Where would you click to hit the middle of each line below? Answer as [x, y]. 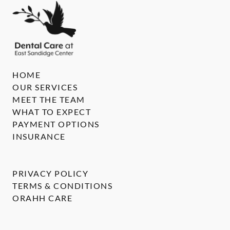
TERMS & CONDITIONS [62, 186]
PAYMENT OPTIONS [56, 124]
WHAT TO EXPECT [52, 112]
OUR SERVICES [45, 87]
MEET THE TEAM [49, 100]
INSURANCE [39, 137]
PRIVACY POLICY [50, 174]
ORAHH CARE [42, 198]
